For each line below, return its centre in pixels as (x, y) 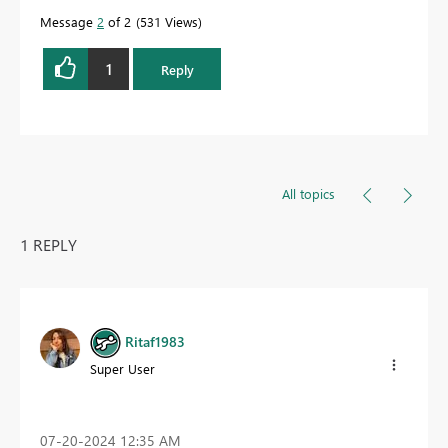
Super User (122, 369)
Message (68, 22)
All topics (308, 194)
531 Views (169, 22)
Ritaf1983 (155, 341)
